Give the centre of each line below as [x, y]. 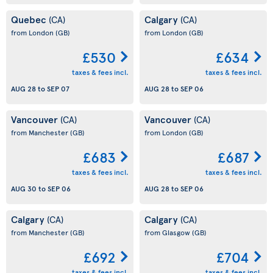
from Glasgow [168, 232]
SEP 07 [58, 89]
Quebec [30, 19]
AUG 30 [24, 189]
